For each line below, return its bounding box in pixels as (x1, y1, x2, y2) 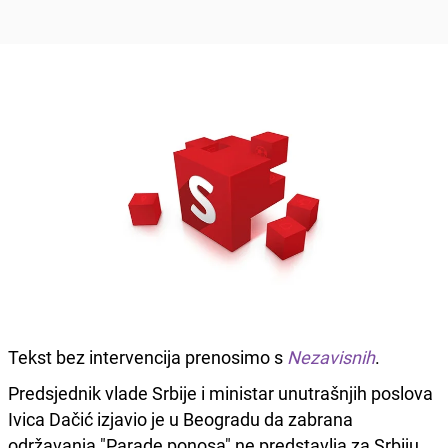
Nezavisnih (287, 344, 375, 369)
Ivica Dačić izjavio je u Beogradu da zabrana (8, 406, 353, 431)
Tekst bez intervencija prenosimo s (8, 344, 287, 369)
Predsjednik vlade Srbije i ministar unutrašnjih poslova (8, 380, 433, 405)
